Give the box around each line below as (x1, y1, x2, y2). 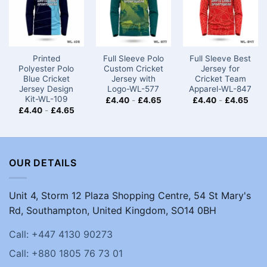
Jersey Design (19, 84, 74, 94)
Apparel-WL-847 (189, 84, 252, 94)
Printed (32, 54, 60, 64)
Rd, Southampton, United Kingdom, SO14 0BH (9, 204, 216, 216)
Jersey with (111, 74, 156, 84)
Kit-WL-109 (25, 94, 68, 104)
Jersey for (201, 64, 240, 74)
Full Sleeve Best (190, 54, 252, 64)
